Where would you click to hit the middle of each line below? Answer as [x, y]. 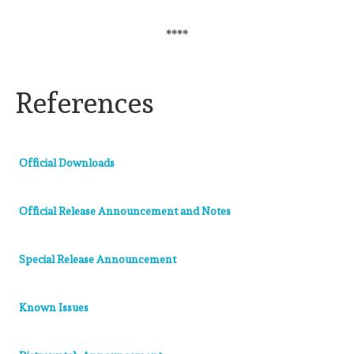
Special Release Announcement [98, 259]
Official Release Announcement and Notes [125, 211]
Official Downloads [67, 162]
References [85, 102]
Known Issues [54, 307]
